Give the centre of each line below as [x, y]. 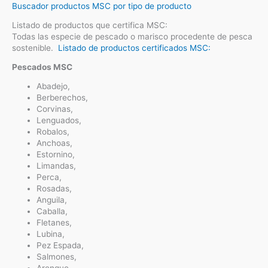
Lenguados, [59, 120]
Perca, [49, 177]
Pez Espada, [60, 245]
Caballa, [52, 211]
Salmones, [57, 256]
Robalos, [53, 131]
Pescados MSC [42, 67]
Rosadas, [54, 188]
